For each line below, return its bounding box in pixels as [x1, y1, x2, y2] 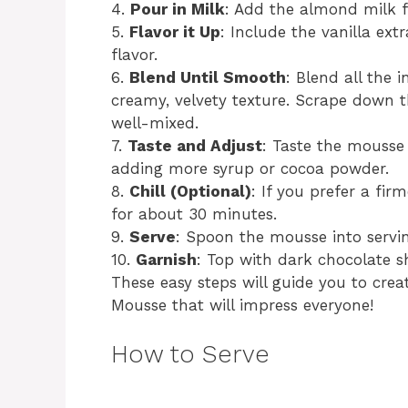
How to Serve [111, 339, 270, 369]
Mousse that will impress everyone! [111, 295, 373, 314]
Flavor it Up [129, 22, 220, 41]
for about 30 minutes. [111, 204, 277, 223]
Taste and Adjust [127, 136, 262, 155]
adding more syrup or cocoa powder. [111, 158, 389, 178]
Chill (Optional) [129, 181, 251, 200]
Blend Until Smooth [129, 67, 286, 87]
